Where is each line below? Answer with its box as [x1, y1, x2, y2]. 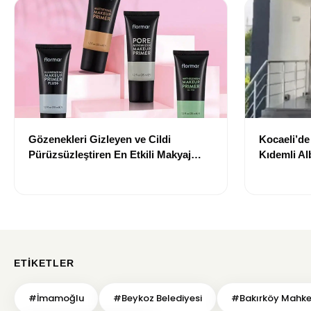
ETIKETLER [14, 257, 74, 269]
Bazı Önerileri [28, 163, 95, 176]
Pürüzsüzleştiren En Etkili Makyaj [28, 148, 191, 160]
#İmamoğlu [28, 291, 84, 305]
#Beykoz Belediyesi [113, 291, 202, 305]
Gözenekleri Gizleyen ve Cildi [28, 133, 171, 145]
